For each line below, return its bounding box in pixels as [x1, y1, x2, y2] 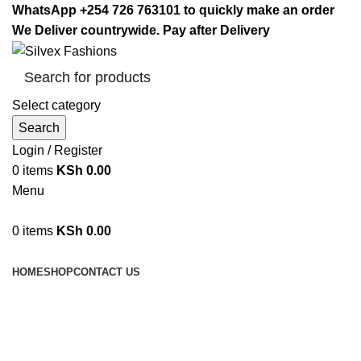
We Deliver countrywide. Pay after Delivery [12, 23, 273, 37]
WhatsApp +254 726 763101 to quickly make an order [12, 3, 334, 17]
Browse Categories [12, 244, 122, 259]
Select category [12, 98, 101, 113]
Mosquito [12, 325, 105, 351]
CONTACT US [73, 266, 140, 279]
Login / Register [12, 143, 102, 158]
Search [19, 121, 60, 135]
